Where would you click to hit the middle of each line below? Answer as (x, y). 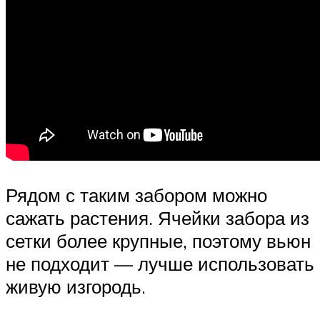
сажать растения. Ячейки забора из (157, 218)
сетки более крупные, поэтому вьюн (158, 241)
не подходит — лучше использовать (160, 264)
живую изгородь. (76, 287)
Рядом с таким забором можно (136, 195)
